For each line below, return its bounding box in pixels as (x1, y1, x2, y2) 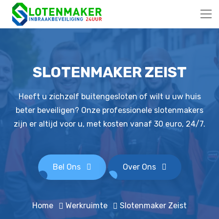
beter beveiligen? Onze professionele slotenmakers (16, 106, 203, 115)
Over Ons (122, 162, 158, 172)
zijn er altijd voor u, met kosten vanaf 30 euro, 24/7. (14, 119, 205, 129)
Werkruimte (66, 201, 108, 210)
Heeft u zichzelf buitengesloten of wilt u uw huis (18, 92, 201, 101)
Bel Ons (52, 162, 83, 172)
